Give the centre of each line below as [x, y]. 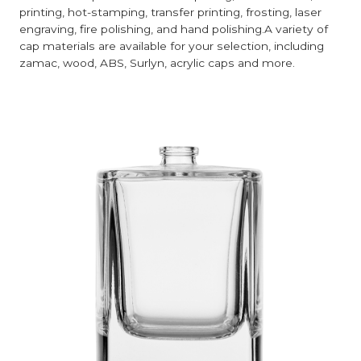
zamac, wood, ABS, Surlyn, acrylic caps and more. [158, 62]
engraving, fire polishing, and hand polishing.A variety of [174, 29]
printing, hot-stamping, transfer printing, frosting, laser [171, 12]
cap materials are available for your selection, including [172, 46]
